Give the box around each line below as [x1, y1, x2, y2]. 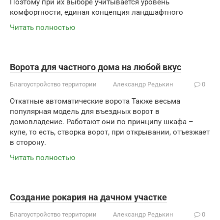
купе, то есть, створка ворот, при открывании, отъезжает [10, 128, 210, 137]
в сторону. [10, 138, 46, 147]
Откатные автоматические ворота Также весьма [10, 97, 180, 106]
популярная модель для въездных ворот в [10, 107, 160, 116]
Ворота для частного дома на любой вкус [10, 62, 181, 72]
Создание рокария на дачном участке [10, 192, 167, 202]
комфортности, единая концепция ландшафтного [10, 8, 183, 17]
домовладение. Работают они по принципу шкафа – [10, 117, 193, 126]
